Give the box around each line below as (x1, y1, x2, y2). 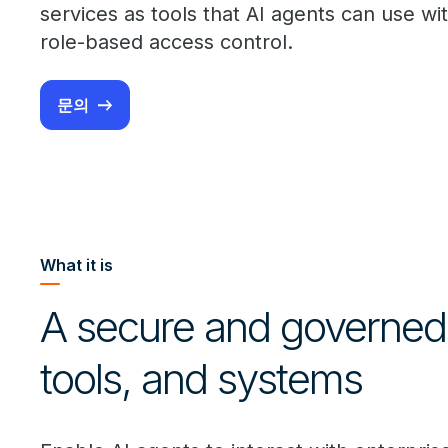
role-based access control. (40, 30, 293, 54)
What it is (40, 255, 113, 275)
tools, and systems (40, 353, 362, 404)
